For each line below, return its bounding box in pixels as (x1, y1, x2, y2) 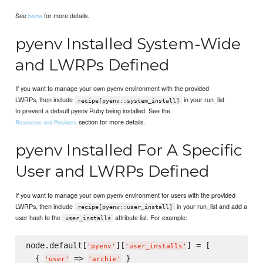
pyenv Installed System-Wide (15, 34, 241, 53)
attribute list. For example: (113, 212, 188, 222)
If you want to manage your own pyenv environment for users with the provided (15, 190, 236, 200)
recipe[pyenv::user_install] (77, 203, 173, 210)
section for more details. (77, 117, 146, 127)
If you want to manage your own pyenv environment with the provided (15, 83, 210, 93)
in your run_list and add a (175, 201, 248, 211)
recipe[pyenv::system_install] (77, 97, 180, 104)
